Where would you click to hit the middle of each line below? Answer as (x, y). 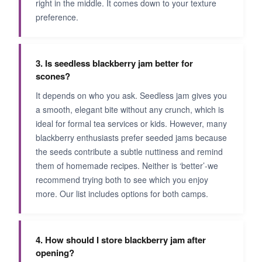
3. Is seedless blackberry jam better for (114, 63)
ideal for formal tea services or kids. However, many (131, 123)
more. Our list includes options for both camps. (122, 194)
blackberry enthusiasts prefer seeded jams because (131, 137)
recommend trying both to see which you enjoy (122, 180)
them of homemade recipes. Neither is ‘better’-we (127, 166)
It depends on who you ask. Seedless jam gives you (131, 95)
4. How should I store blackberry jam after (121, 240)
